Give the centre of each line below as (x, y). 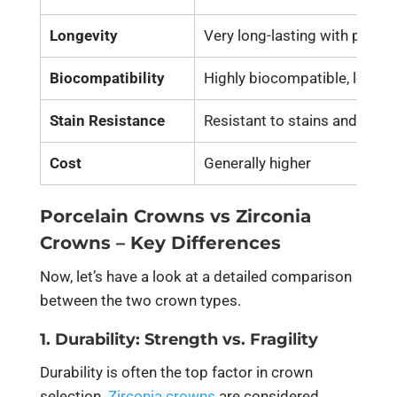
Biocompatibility (107, 78)
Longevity (83, 35)
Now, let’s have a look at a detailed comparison (195, 276)
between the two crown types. (140, 300)
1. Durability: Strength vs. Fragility (179, 339)
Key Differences (205, 242)
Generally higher (257, 163)
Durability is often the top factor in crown (176, 372)
